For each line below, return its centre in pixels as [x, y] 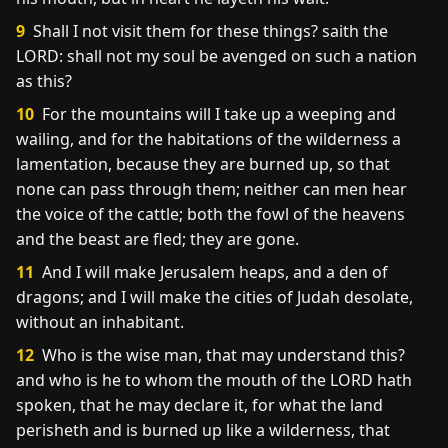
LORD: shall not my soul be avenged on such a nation [216, 56]
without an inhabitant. [100, 322]
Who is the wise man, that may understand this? [221, 355]
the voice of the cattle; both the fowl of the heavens [210, 214]
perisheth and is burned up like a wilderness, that [203, 430]
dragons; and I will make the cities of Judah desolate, [214, 297]
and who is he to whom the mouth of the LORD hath [214, 380]
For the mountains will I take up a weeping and [217, 114]
